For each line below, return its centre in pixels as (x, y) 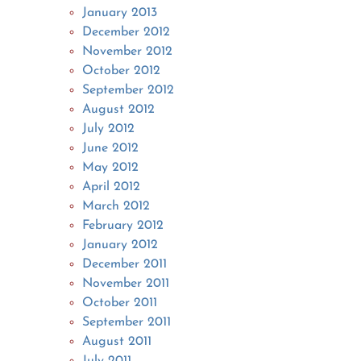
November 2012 (128, 51)
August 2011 (117, 341)
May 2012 (111, 167)
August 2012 (119, 109)
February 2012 (123, 225)
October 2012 (122, 71)
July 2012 (109, 129)
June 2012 (111, 148)
